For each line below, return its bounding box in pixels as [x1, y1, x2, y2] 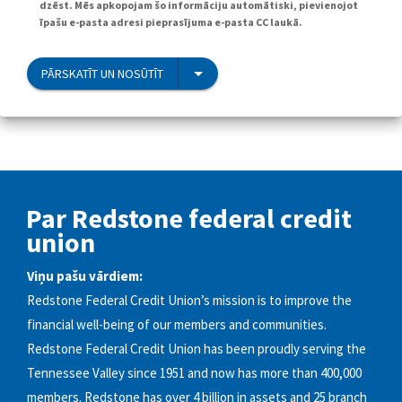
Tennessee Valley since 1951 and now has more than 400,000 [27, 364, 362, 382]
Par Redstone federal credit [26, 200, 352, 235]
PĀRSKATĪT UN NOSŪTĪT [41, 65, 163, 82]
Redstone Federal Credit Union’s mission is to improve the [27, 292, 352, 310]
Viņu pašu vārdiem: [27, 267, 143, 285]
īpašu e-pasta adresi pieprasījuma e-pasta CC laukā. [39, 14, 302, 29]
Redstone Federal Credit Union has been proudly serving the [27, 340, 366, 358]
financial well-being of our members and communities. [27, 316, 327, 334]
